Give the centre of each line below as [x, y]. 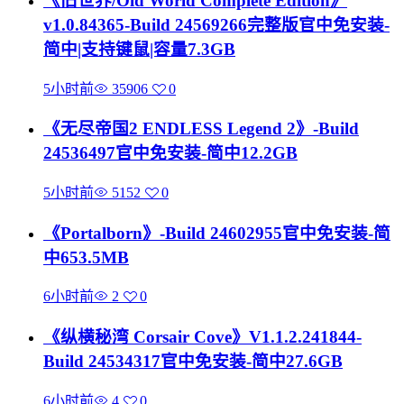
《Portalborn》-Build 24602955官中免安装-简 [217, 233]
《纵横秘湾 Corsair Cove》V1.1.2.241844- [202, 337]
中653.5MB [86, 257]
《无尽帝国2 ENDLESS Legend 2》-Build [201, 129]
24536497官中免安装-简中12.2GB [170, 153]
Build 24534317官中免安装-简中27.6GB [193, 362]
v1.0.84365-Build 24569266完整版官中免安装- [216, 24]
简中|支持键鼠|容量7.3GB [139, 49]
